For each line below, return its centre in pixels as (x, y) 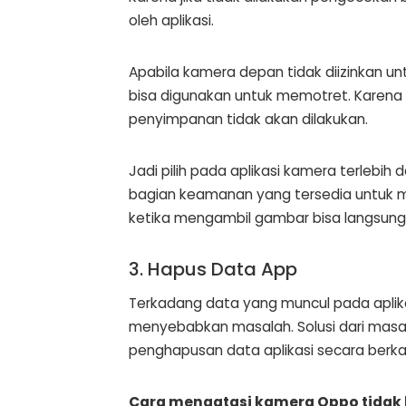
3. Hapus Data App (213, 270)
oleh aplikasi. (171, 21)
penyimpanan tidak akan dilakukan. (248, 120)
